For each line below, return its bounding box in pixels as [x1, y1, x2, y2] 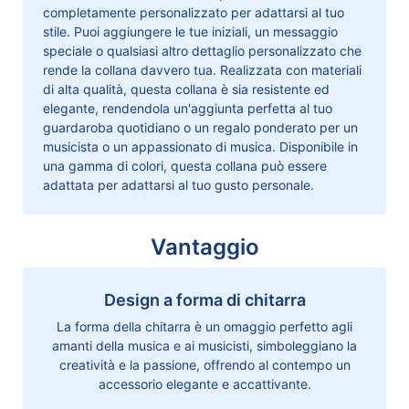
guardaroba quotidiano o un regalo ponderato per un [43, 120, 359, 136]
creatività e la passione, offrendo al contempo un [58, 356, 351, 372]
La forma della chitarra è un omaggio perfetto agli [57, 318, 352, 334]
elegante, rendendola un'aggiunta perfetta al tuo [43, 100, 333, 117]
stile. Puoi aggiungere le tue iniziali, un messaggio [43, 24, 339, 40]
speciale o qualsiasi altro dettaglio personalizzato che [43, 43, 362, 59]
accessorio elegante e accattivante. [98, 375, 311, 392]
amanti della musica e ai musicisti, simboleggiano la [52, 337, 357, 353]
